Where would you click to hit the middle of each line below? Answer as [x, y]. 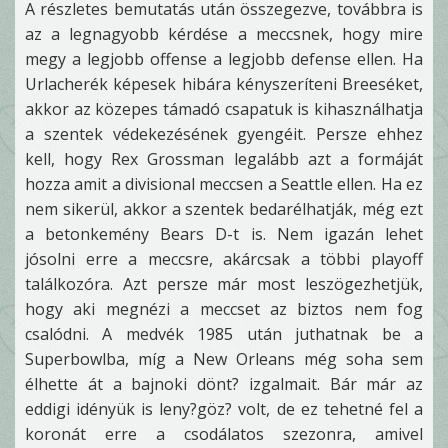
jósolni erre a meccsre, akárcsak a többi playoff [224, 259]
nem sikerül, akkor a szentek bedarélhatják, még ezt [224, 209]
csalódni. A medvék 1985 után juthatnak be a [224, 334]
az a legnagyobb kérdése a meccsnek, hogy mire [224, 34]
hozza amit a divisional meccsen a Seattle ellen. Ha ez [224, 184]
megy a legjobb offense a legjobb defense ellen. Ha [224, 59]
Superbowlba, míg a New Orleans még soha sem [224, 359]
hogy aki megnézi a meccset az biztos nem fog [224, 309]
